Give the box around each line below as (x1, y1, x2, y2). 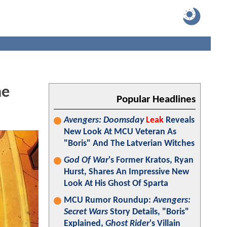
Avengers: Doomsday (64, 116, 144, 125)
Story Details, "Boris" (108, 207, 189, 217)
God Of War (64, 156, 108, 165)
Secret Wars (64, 207, 108, 217)
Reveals (164, 116, 195, 125)
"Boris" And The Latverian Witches (64, 139, 195, 148)
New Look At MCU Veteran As (64, 127, 176, 137)
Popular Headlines (117, 94, 196, 105)
